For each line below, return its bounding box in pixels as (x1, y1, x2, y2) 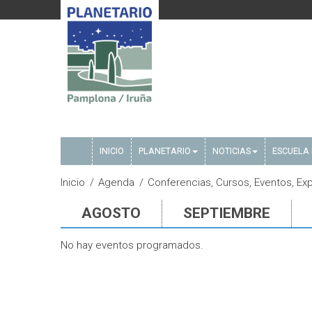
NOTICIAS (212, 146, 251, 156)
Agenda (98, 176, 134, 189)
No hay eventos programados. (61, 239, 203, 251)
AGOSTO (81, 205, 141, 221)
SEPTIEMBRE (183, 205, 270, 221)
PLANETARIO (139, 146, 191, 156)
